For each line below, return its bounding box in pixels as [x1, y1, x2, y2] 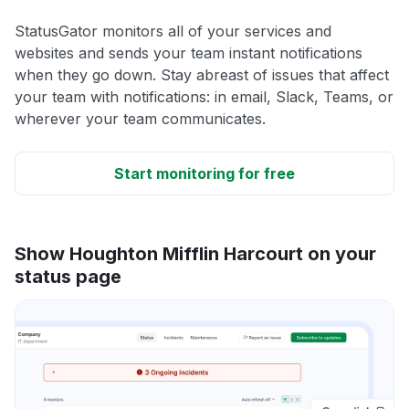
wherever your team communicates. [15, 109, 266, 128]
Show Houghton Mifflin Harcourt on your [15, 242, 376, 265]
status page [15, 265, 121, 288]
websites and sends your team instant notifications [15, 43, 362, 62]
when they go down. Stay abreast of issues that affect [15, 65, 389, 84]
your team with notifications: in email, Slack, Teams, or [15, 87, 393, 106]
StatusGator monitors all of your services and [15, 21, 331, 40]
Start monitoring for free [114, 163, 295, 183]
